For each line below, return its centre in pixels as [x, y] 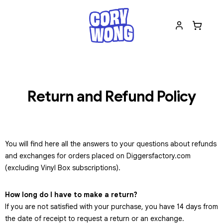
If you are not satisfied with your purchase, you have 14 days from [111, 207]
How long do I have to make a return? [71, 195]
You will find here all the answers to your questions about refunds [111, 144]
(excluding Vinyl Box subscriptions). [63, 168]
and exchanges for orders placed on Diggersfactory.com [98, 156]
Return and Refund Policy [111, 97]
